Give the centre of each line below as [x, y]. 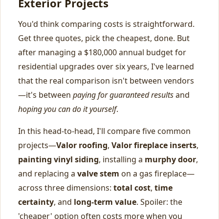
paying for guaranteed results [123, 95]
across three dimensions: [66, 188]
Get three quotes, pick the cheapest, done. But [104, 38]
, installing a [122, 159]
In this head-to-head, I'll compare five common [104, 131]
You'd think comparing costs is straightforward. [106, 24]
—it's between [45, 95]
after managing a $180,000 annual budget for [102, 52]
